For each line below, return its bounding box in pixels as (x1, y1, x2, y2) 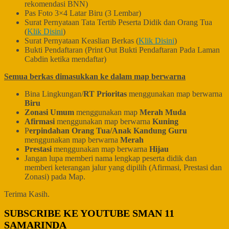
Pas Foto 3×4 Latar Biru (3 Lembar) (25, 9, 141, 18)
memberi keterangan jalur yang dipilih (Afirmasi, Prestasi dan (25, 163, 222, 172)
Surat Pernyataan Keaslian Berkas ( (25, 36, 139, 45)
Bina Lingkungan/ (25, 89, 83, 99)
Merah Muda (140, 108, 186, 117)
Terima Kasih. (4, 190, 50, 199)
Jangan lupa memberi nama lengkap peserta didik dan (25, 154, 197, 163)
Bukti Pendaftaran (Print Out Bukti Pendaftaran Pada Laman (25, 45, 220, 55)
